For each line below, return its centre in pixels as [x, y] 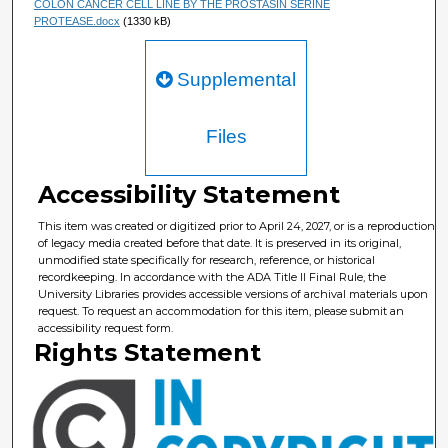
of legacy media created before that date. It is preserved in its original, [220, 243]
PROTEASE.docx [76, 21]
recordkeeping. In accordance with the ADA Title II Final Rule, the [212, 277]
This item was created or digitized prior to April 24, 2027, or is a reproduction [237, 226]
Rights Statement [148, 353]
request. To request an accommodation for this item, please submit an [221, 311]
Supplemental [234, 80]
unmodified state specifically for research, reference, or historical [207, 260]
